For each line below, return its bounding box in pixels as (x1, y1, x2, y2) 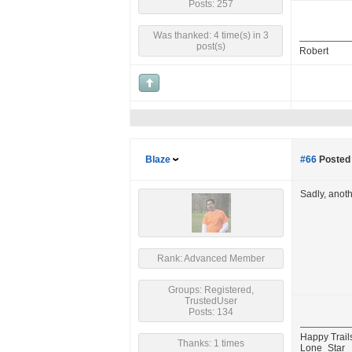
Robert (299, 46, 328, 57)
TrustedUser (185, 295, 237, 306)
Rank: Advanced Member (157, 253, 265, 264)
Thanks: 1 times (178, 338, 244, 349)
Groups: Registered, (168, 284, 254, 295)
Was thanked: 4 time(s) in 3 (152, 30, 269, 41)
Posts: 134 (189, 306, 233, 317)
